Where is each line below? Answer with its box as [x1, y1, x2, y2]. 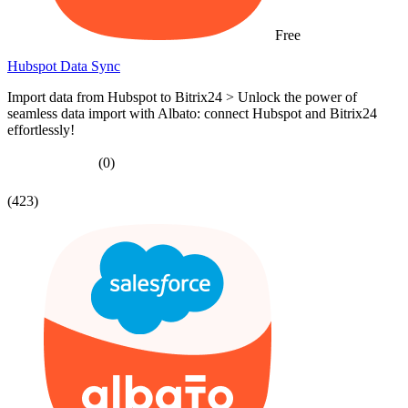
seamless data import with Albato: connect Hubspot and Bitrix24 [7, 106, 377, 122]
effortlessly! [7, 122, 75, 138]
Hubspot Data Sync [7, 58, 120, 75]
